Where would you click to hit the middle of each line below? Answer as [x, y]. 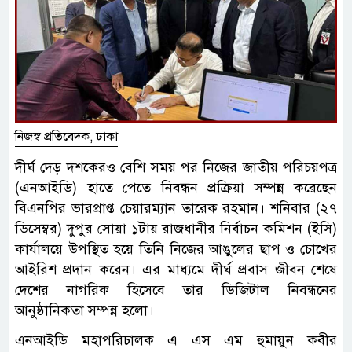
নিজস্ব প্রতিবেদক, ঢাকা [66, 137]
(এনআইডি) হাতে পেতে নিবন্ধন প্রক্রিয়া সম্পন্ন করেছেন [176, 188]
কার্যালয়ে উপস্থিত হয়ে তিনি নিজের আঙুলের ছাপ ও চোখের [176, 249]
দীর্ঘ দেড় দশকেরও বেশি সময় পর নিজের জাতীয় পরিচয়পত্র [176, 168]
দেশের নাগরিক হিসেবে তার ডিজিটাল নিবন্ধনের [176, 290]
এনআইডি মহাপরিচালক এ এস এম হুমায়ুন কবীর [176, 341]
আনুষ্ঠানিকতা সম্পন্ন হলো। [84, 311]
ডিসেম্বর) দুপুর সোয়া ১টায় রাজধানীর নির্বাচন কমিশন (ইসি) [176, 229]
